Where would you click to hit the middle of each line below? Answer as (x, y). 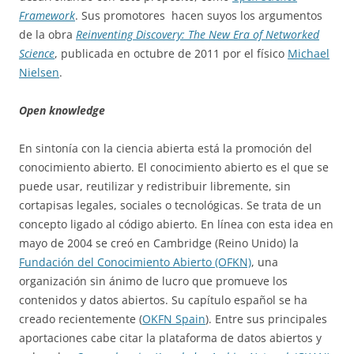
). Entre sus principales (266, 318)
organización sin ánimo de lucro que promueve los (153, 281)
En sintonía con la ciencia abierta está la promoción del (166, 148)
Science (37, 53)
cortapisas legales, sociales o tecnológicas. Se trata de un (170, 205)
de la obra (47, 34)
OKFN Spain (174, 318)
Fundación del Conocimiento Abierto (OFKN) (135, 262)
